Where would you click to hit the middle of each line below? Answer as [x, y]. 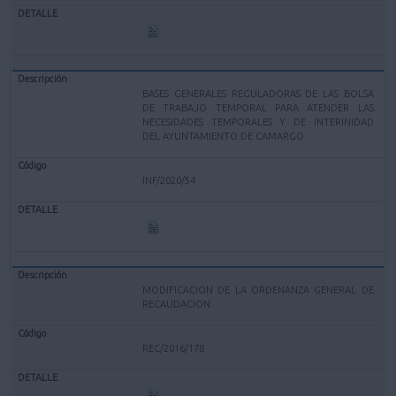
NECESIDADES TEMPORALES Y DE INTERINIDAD [258, 122]
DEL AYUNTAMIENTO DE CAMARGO [224, 136]
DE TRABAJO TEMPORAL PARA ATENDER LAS [258, 107]
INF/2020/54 [169, 180]
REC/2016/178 [174, 348]
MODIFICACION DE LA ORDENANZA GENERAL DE [258, 289]
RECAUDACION [177, 304]
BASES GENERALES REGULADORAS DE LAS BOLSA [258, 93]
